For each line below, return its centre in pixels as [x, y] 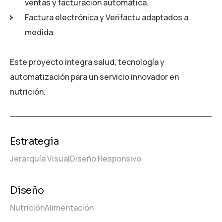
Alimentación [69, 207]
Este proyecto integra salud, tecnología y [87, 62]
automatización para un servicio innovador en [94, 77]
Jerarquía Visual [40, 158]
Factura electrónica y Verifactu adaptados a [107, 17]
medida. [40, 32]
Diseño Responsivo [106, 158]
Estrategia [34, 141]
